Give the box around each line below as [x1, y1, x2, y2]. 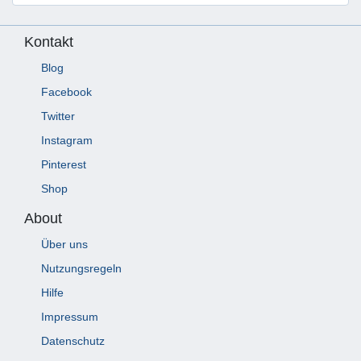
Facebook [41, 85, 92, 98]
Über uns [41, 237, 88, 251]
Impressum [41, 309, 98, 323]
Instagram [41, 133, 93, 147]
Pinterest [41, 157, 86, 171]
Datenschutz [41, 334, 105, 347]
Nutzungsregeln [41, 261, 122, 275]
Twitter [41, 109, 75, 122]
